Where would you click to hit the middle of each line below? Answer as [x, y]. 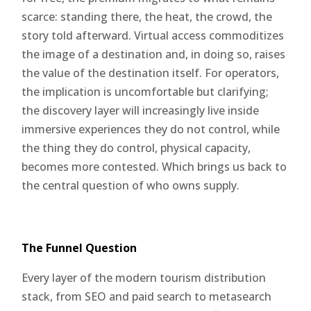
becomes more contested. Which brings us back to [154, 166]
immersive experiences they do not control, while [151, 129]
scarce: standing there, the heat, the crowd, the [147, 16]
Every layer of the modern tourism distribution [144, 277]
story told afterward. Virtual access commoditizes [153, 35]
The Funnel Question [79, 247]
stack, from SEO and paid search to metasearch [147, 296]
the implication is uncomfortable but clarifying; [145, 91]
